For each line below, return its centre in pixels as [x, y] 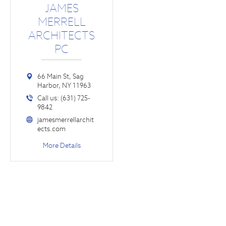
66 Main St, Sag [60, 76]
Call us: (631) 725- [64, 98]
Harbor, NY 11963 [64, 85]
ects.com [51, 129]
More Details [62, 145]
